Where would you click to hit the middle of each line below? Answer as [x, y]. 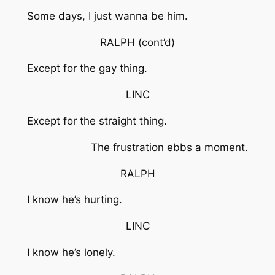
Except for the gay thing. [87, 68]
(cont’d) [157, 42]
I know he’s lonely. [71, 252]
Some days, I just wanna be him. [107, 16]
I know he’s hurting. [74, 200]
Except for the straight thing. [97, 121]
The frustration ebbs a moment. [170, 147]
